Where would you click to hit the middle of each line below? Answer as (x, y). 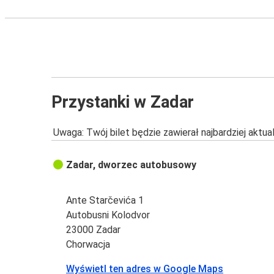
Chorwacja (88, 245)
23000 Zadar (94, 230)
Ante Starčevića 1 (105, 201)
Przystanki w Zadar (123, 102)
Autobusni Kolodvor (108, 215)
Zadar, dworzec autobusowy (131, 165)
